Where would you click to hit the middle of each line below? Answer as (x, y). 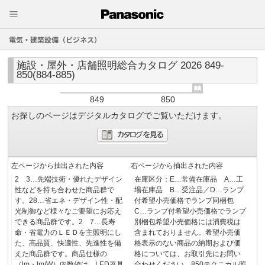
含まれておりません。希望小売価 (187, 233)
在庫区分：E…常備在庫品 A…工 (188, 180)
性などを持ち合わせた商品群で (65, 190)
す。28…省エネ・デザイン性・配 (69, 201)
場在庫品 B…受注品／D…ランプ (189, 190)
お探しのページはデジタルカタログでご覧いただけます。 (119, 116)
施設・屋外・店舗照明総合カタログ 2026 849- (121, 66)
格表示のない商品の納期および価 (187, 243)
